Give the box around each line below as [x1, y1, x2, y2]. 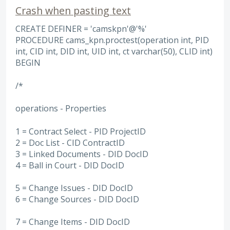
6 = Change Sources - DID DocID [15, 193, 139, 205]
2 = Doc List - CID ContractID [15, 137, 125, 148]
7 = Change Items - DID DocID [15, 216, 130, 227]
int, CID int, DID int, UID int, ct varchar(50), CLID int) [15, 46, 213, 57]
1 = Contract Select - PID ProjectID [15, 125, 146, 137]
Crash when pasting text [15, 4, 131, 18]
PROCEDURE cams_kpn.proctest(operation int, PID [15, 34, 209, 46]
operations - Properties [15, 103, 106, 114]
